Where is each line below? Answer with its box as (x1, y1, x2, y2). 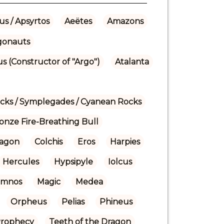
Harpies (109, 136, 140, 146)
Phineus (99, 196, 132, 206)
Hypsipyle (53, 156, 93, 166)
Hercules (2, 156, 39, 166)
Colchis (34, 136, 62, 146)
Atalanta (114, 56, 149, 66)
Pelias (61, 196, 84, 206)
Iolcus (107, 156, 132, 166)
